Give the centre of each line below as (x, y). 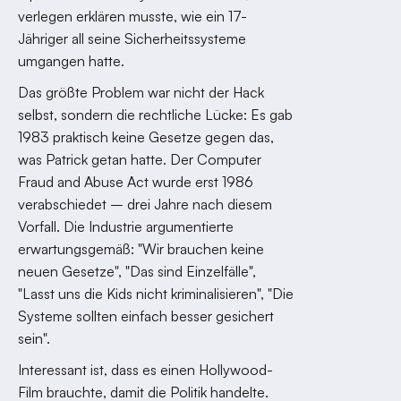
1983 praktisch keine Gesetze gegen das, (146, 137)
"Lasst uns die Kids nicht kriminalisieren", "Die (156, 294)
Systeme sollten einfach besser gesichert (146, 316)
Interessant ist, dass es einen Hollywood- (145, 370)
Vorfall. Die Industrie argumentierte (126, 226)
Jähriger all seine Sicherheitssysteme (132, 38)
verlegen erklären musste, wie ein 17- (132, 16)
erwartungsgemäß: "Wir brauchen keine (141, 249)
